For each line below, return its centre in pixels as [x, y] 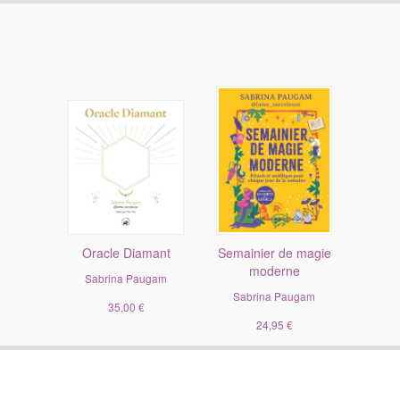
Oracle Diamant [126, 253]
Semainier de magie [274, 253]
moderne [274, 271]
